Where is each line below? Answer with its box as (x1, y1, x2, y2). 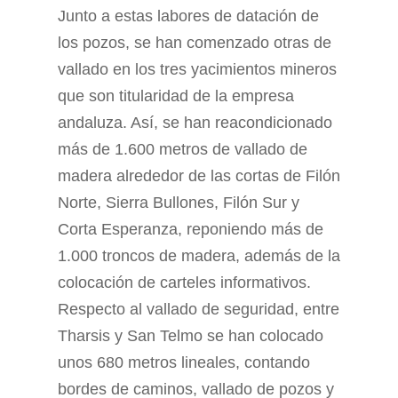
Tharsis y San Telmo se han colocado (58, 327, 323, 345)
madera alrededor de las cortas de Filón (58, 167, 340, 185)
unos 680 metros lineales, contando (58, 354, 310, 371)
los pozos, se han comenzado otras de (58, 34, 331, 52)
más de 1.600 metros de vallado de (58, 140, 307, 158)
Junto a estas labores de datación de (58, 7, 319, 25)
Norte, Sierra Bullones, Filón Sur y (58, 194, 299, 211)
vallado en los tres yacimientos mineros (58, 60, 337, 78)
